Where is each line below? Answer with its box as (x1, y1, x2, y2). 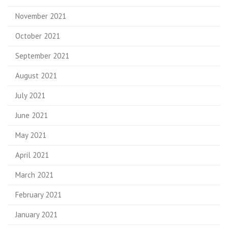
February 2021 (15, 190, 62, 199)
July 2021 (15, 91, 45, 100)
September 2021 (15, 51, 69, 61)
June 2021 (15, 110, 48, 120)
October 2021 (15, 31, 60, 41)
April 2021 (15, 150, 49, 160)
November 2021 (15, 11, 66, 21)
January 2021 (15, 210, 58, 219)
